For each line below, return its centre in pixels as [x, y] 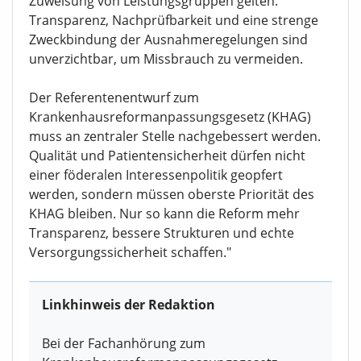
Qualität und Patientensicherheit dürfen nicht [167, 156]
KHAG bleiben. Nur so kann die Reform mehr [164, 214]
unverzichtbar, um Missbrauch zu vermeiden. [166, 59]
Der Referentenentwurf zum [114, 98]
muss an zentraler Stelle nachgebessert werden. [175, 137]
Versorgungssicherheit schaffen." [130, 253]
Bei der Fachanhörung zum [124, 344]
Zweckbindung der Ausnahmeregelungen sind [168, 40]
